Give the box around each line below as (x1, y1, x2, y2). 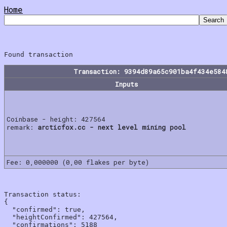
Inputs (115, 80, 138, 88)
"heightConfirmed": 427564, (4, 213, 118, 221)
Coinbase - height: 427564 (7, 115, 105, 123)
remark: (7, 123, 37, 131)
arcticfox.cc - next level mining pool (37, 123, 186, 131)
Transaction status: (4, 190, 81, 198)
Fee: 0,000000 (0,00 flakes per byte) (7, 158, 149, 166)
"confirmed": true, (4, 205, 85, 213)
